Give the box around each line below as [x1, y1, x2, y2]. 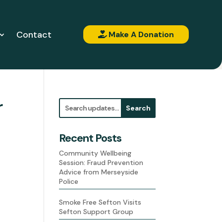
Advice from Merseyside [59, 167, 139, 176]
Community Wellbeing [59, 149, 132, 158]
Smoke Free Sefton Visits [59, 197, 142, 207]
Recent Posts [59, 131, 122, 145]
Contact [16, 29, 52, 41]
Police [59, 177, 79, 186]
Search [125, 104, 151, 112]
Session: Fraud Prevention [59, 158, 144, 167]
